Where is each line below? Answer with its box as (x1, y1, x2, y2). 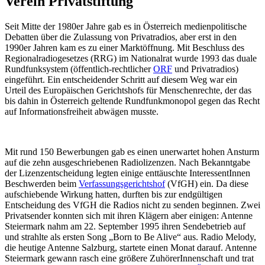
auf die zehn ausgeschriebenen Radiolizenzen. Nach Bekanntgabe (5, 157, 250, 167)
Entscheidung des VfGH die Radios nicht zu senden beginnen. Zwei (5, 199, 260, 210)
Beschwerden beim (5, 178, 79, 189)
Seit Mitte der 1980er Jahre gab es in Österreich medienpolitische (5, 21, 247, 31)
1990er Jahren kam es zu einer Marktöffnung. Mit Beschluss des (5, 42, 244, 53)
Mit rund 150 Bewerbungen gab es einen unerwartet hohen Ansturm (5, 146, 259, 157)
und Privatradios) (172, 63, 238, 74)
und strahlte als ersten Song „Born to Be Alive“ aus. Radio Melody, (5, 231, 256, 242)
